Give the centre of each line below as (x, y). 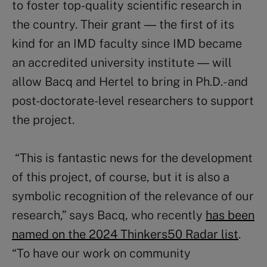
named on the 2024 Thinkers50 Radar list (125, 234)
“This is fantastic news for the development (134, 158)
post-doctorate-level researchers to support (133, 100)
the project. (43, 119)
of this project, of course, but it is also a (121, 177)
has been (230, 215)
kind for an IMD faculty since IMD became (127, 43)
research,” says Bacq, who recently (109, 215)
